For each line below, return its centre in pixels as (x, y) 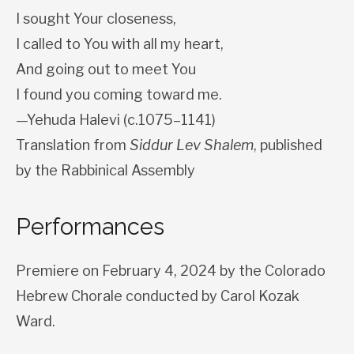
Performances (90, 227)
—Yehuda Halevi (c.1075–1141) (116, 120)
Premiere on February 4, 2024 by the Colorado (171, 271)
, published (288, 145)
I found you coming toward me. (119, 95)
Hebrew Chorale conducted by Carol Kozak (158, 296)
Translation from (73, 145)
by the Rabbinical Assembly (105, 171)
